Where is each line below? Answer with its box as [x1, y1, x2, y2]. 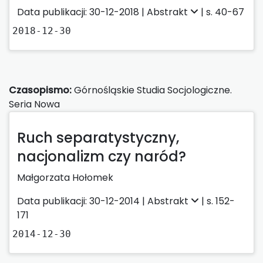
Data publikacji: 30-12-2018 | [17, 5, 147, 19]
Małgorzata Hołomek [17, 170, 113, 184]
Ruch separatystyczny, [17, 127, 179, 147]
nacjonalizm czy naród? [17, 146, 186, 166]
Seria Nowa [9, 97, 60, 111]
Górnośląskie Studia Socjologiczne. [72, 83, 232, 97]
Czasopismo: [9, 83, 72, 97]
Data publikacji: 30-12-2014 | [17, 194, 147, 208]
